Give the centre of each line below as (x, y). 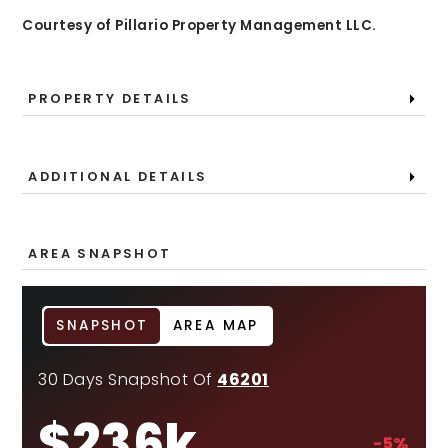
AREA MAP (215, 325)
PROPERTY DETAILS (110, 98)
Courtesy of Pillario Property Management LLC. (199, 25)
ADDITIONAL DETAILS (118, 176)
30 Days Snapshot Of (128, 379)
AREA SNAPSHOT (100, 253)
